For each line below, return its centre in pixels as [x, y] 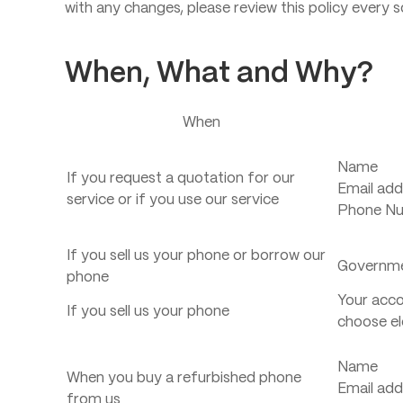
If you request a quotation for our [181, 179]
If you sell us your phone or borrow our [196, 256]
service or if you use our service [173, 200]
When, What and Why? [219, 74]
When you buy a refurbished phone [184, 378]
